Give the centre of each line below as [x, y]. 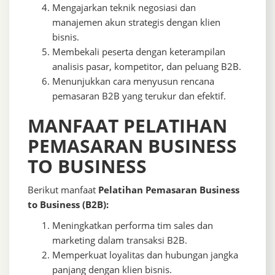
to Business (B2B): [68, 205]
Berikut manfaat [63, 190]
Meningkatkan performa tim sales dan [133, 226]
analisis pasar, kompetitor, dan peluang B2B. [147, 67]
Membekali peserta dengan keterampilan [139, 52]
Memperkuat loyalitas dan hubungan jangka [145, 255]
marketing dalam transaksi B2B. [120, 240]
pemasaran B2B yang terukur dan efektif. [139, 96]
